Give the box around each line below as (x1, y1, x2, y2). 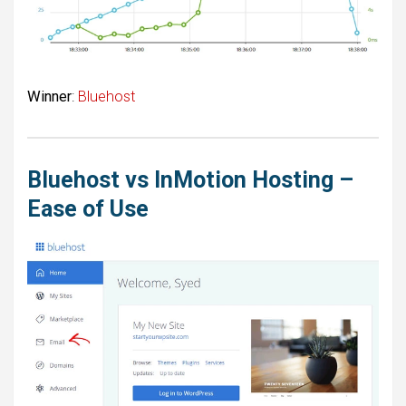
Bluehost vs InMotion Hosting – (27, 166, 353, 193)
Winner (27, 87, 72, 105)
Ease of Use (27, 195, 149, 222)
